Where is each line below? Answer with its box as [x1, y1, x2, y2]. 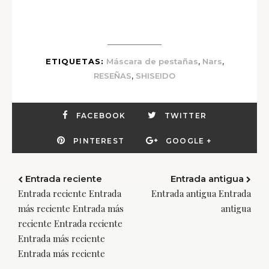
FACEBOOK [76, 111, 126, 121]
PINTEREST [73, 136, 125, 146]
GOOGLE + [166, 136, 212, 146]
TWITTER [164, 111, 207, 121]
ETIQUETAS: [45, 56, 104, 67]
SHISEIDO [136, 71, 175, 81]
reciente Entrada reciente [18, 217, 122, 230]
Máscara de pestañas [106, 56, 198, 67]
